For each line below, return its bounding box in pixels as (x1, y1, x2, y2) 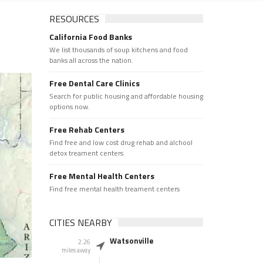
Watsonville (109, 235, 153, 247)
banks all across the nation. (49, 55, 133, 66)
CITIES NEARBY (49, 215, 112, 230)
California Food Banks (49, 31, 132, 43)
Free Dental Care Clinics (49, 77, 140, 89)
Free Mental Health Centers (49, 170, 154, 182)
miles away (61, 245, 90, 255)
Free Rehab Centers (49, 123, 124, 136)
